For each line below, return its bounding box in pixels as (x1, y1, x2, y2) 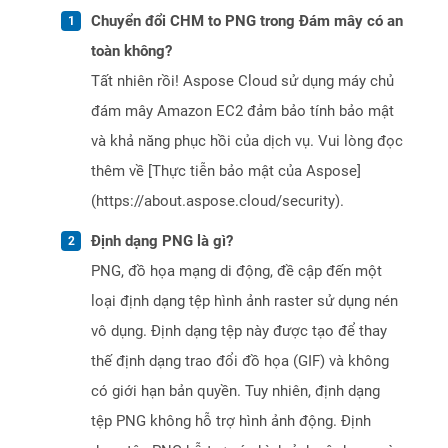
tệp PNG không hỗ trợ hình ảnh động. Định (91, 412, 371, 431)
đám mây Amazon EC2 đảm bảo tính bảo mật (91, 102, 394, 121)
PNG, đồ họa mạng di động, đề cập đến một (91, 262, 382, 281)
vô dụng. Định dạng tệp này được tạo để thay (91, 322, 387, 341)
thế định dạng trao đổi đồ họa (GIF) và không (91, 352, 389, 371)
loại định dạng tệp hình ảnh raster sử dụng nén (91, 292, 398, 311)
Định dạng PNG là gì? (91, 232, 233, 251)
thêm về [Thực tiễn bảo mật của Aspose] (91, 162, 361, 181)
